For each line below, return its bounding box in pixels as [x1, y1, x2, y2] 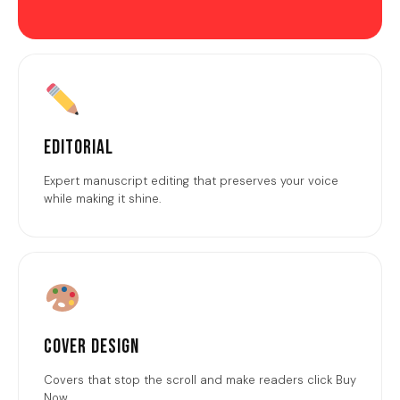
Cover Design [44, 334, 139, 359]
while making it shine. [44, 191, 161, 207]
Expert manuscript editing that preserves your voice [44, 173, 338, 189]
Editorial [44, 136, 113, 161]
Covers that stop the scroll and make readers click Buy [44, 371, 356, 387]
